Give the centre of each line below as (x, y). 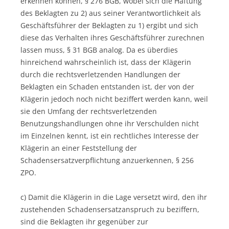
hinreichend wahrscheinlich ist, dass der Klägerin (106, 62)
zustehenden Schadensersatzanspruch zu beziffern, (110, 209)
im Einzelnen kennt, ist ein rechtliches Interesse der (110, 135)
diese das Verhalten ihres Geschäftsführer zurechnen (112, 37)
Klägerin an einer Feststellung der (79, 148)
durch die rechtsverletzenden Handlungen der (100, 74)
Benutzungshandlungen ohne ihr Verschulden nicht (110, 123)
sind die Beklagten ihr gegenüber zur (84, 221)
